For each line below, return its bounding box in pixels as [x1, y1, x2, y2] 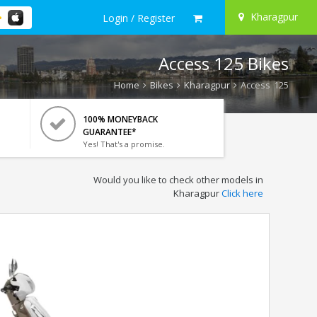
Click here [221, 187, 263, 200]
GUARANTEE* [82, 126, 137, 138]
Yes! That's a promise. [82, 139, 165, 149]
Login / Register [103, 11, 175, 25]
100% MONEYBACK [82, 113, 158, 125]
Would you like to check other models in [93, 173, 263, 186]
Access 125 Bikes [158, 52, 289, 75]
